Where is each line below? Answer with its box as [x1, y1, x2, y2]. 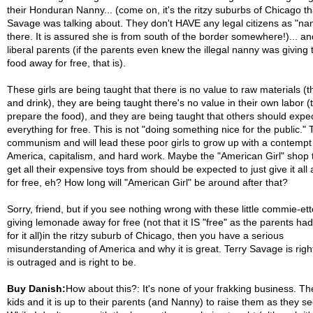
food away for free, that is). [6, 57, 126, 68]
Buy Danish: [6, 283, 66, 294]
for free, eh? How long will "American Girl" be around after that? [6, 177, 288, 188]
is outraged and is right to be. [6, 256, 136, 268]
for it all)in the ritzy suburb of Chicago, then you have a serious [6, 230, 284, 241]
